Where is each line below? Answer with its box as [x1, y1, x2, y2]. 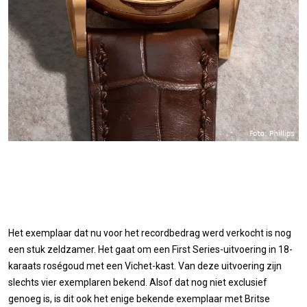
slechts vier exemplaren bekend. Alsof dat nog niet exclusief [8, 277, 267, 288]
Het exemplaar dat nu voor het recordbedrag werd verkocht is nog [8, 228, 291, 239]
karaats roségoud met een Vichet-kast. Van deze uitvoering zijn [8, 260, 282, 272]
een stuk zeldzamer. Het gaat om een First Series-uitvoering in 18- [8, 244, 293, 256]
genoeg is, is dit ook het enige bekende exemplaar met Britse [8, 293, 270, 305]
